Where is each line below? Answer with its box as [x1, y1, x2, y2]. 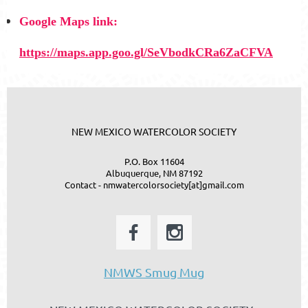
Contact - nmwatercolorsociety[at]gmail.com [64, 178, 244, 190]
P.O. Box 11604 [124, 155, 184, 167]
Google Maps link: [19, 14, 118, 28]
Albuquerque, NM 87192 [105, 166, 203, 179]
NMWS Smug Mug [104, 264, 204, 279]
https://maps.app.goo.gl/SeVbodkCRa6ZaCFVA [19, 45, 273, 59]
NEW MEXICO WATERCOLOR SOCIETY [71, 124, 236, 137]
